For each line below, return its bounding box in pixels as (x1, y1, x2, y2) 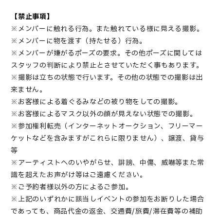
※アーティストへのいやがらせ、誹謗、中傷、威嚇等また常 (11, 158, 204, 168)
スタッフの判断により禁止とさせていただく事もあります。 (11, 60, 203, 71)
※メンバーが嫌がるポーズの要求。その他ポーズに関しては (11, 48, 202, 59)
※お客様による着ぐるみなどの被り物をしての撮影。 (11, 97, 182, 108)
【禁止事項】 (11, 12, 54, 22)
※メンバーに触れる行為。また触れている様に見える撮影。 (11, 24, 204, 35)
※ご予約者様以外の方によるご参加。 (11, 182, 133, 193)
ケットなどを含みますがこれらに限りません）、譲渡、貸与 (11, 133, 204, 144)
